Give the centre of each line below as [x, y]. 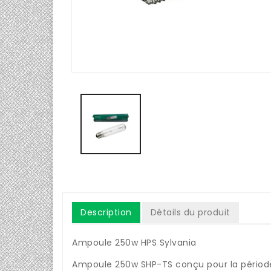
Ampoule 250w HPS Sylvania [134, 242]
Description [106, 212]
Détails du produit [190, 212]
